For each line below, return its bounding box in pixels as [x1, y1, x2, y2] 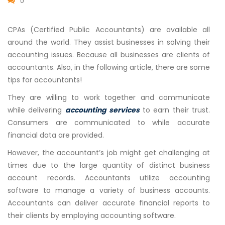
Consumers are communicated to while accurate [8, 118, 210, 128]
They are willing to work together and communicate [8, 92, 210, 103]
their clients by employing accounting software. [8, 210, 176, 221]
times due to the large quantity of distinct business [8, 160, 210, 171]
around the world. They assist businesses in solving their [8, 37, 210, 48]
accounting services [65, 105, 140, 116]
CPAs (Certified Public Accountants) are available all [8, 25, 210, 35]
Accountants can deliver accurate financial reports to [8, 198, 210, 208]
